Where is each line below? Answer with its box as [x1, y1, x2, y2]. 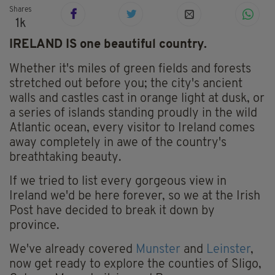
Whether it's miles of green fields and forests [9, 63, 251, 76]
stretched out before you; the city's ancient [9, 78, 242, 91]
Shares [9, 6, 32, 14]
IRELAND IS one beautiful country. [9, 39, 207, 52]
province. [9, 220, 60, 233]
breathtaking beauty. [9, 152, 122, 165]
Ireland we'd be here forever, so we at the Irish [9, 190, 260, 203]
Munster [136, 244, 180, 257]
